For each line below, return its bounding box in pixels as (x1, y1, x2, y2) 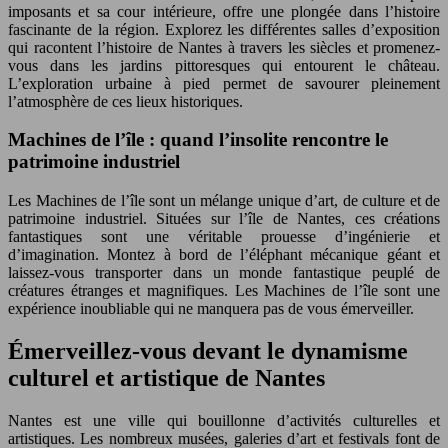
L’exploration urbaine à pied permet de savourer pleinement (8, 74, 440, 92)
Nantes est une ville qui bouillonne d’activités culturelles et (8, 411, 440, 429)
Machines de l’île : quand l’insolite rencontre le (8, 129, 388, 151)
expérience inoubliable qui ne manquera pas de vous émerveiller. (8, 300, 414, 317)
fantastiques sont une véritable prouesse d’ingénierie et (8, 228, 440, 245)
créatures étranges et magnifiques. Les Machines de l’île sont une (8, 282, 440, 299)
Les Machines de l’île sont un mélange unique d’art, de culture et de (8, 192, 440, 209)
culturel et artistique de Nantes (8, 364, 325, 391)
